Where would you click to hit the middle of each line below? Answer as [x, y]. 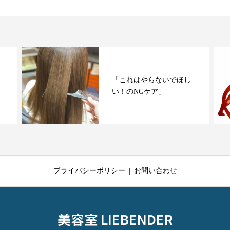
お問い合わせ [155, 171]
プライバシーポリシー [89, 171]
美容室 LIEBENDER [115, 219]
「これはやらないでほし [152, 80]
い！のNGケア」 [139, 92]
